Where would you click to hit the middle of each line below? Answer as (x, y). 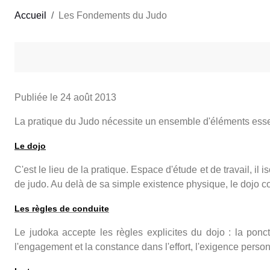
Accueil (30, 15)
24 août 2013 (88, 97)
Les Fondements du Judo (113, 15)
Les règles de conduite (62, 208)
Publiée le (37, 97)
